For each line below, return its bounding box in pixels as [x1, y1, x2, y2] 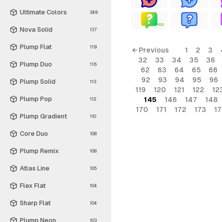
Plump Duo [20, 60, 52, 68]
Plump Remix [20, 147, 59, 155]
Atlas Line [20, 164, 50, 172]
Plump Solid [20, 77, 55, 85]
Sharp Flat [20, 199, 51, 207]
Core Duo [20, 129, 48, 137]
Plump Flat [20, 43, 52, 51]
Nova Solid [20, 25, 53, 33]
